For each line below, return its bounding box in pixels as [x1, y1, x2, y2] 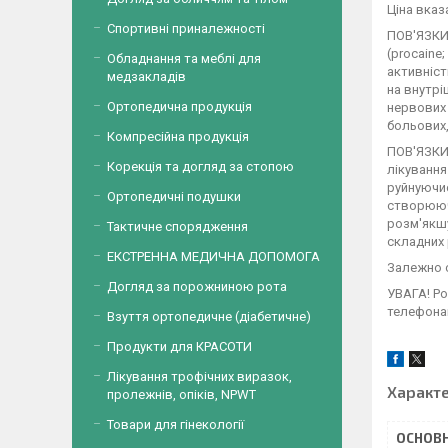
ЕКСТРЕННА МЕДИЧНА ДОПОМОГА [107, 249, 320, 264]
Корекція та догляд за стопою [107, 159, 294, 174]
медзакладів [107, 69, 186, 84]
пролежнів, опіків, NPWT [107, 387, 256, 402]
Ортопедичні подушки [107, 189, 241, 204]
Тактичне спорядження [107, 219, 248, 234]
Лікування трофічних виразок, [107, 369, 292, 384]
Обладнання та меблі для [107, 51, 261, 66]
